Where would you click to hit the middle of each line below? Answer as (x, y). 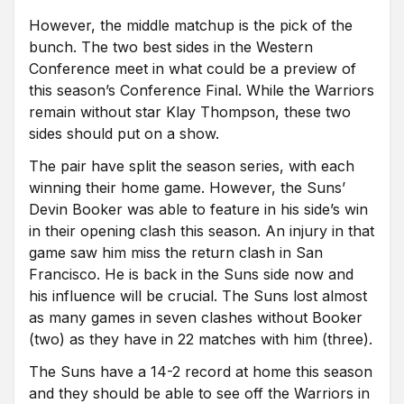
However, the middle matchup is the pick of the (191, 25)
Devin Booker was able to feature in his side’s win (198, 209)
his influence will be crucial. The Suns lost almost (198, 296)
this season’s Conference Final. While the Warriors (202, 90)
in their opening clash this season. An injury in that (202, 231)
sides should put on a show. (124, 133)
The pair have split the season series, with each (192, 166)
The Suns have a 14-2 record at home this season (201, 372)
